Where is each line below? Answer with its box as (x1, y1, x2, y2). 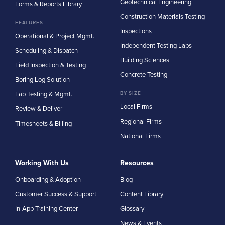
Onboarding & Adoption (15, 175, 81, 184)
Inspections (120, 26, 152, 36)
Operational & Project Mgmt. (15, 31, 94, 41)
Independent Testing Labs (120, 41, 192, 50)
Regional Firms (120, 117, 162, 126)
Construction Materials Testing (120, 12, 205, 21)
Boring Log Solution (15, 75, 70, 84)
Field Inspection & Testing (15, 60, 86, 70)
